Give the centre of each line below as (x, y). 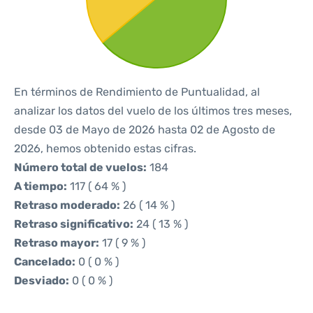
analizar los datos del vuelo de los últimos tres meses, (153, 111)
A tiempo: (41, 186)
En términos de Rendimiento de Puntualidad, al (137, 92)
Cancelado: (45, 262)
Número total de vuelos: (80, 167)
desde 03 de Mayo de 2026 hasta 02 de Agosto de (145, 130)
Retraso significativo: (74, 224)
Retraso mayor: (57, 243)
